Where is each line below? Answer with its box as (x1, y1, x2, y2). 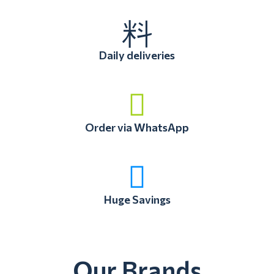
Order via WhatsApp (85, 120, 189, 135)
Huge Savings (103, 193, 171, 207)
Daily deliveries (99, 48, 175, 62)
